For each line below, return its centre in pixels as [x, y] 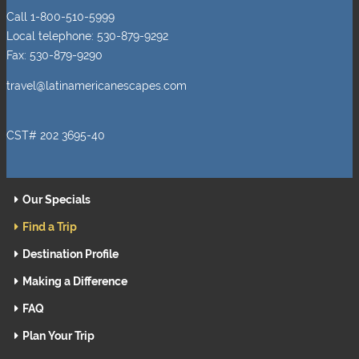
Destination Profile [71, 254]
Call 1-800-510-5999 [61, 16]
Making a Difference [75, 281]
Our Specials [56, 199]
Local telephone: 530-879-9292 [87, 36]
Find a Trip [50, 226]
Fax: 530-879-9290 [54, 55]
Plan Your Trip [58, 335]
